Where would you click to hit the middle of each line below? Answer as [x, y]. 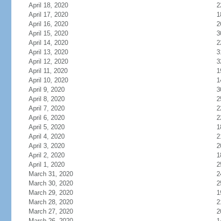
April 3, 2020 [46, 146]
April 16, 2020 [48, 24]
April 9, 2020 [46, 90]
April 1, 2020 [46, 165]
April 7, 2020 [46, 108]
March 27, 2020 [51, 211]
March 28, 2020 [51, 202]
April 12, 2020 [48, 61]
